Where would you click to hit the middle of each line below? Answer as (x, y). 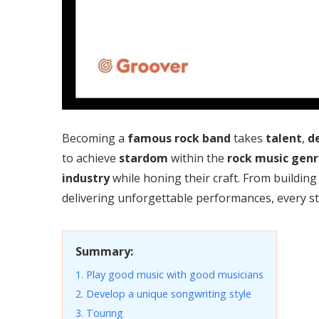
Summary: (104, 251)
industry (86, 178)
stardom (143, 158)
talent (284, 138)
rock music (256, 158)
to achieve (90, 158)
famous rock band (179, 138)
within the (196, 158)
